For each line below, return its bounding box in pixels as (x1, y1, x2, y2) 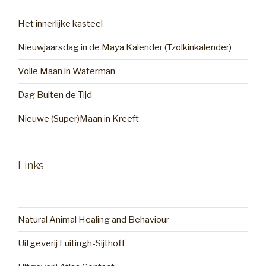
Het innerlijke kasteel (18, 18, 103, 30)
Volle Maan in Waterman (18, 66, 115, 77)
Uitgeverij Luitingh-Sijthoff (18, 237, 125, 249)
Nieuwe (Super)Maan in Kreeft (18, 113, 139, 125)
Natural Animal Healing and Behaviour (18, 214, 169, 225)
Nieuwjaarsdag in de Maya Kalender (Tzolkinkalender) (18, 42, 232, 53)
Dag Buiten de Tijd (18, 90, 92, 101)
